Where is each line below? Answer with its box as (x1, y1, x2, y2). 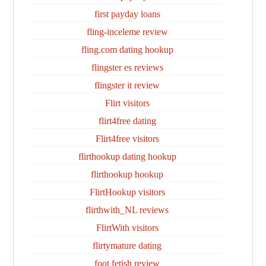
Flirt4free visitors (95, 134, 159, 144)
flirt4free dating (98, 116, 156, 126)
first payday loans (94, 9, 160, 19)
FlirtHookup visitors (89, 187, 165, 197)
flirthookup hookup (91, 169, 163, 179)
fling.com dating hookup (81, 45, 173, 55)
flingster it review (94, 80, 160, 90)
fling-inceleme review (86, 27, 168, 37)
